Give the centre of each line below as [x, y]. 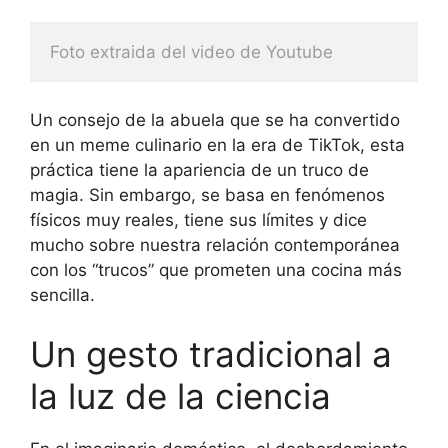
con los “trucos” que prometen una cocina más [216, 269]
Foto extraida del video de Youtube [191, 52]
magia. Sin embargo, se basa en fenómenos [207, 194]
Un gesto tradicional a [211, 354]
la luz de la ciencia [180, 396]
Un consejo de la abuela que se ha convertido [215, 119]
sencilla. [62, 294]
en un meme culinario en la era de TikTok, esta [217, 144]
